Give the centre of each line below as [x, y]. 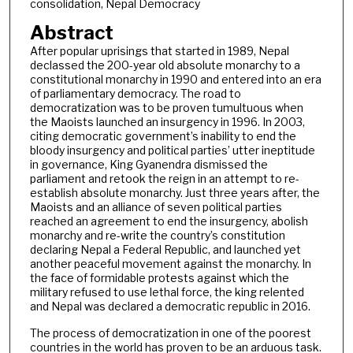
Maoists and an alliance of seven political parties [156, 206]
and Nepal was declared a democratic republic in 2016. [170, 306]
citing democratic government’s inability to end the [163, 136]
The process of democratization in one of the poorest [170, 333]
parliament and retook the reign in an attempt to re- [164, 178]
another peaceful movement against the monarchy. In [170, 263]
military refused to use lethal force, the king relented [167, 292]
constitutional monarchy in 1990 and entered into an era [175, 79]
